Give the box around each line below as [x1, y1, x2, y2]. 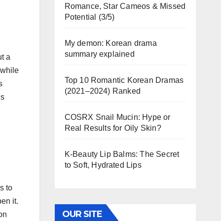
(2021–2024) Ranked [64, 87, 141, 95]
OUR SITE [62, 209, 103, 220]
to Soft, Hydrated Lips [64, 161, 142, 169]
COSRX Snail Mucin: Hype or [64, 113, 171, 121]
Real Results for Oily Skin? [64, 124, 161, 132]
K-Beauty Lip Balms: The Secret [64, 150, 180, 158]
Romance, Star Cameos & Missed [64, 2, 186, 10]
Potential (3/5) [64, 13, 115, 21]
